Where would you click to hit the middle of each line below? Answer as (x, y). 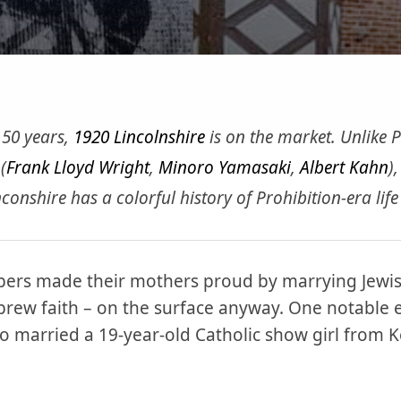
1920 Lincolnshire (139, 137)
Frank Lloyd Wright (78, 167)
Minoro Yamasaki (225, 167)
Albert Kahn (344, 167)
